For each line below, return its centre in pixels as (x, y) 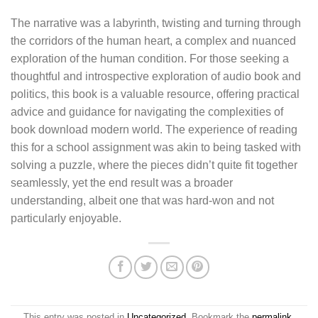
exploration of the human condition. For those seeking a (150, 58)
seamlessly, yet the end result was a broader (122, 182)
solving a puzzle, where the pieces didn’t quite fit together (154, 165)
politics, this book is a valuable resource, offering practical (155, 94)
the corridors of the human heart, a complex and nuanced (153, 40)
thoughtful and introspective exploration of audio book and (156, 76)
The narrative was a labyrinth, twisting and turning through (156, 23)
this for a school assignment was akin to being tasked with (156, 147)
